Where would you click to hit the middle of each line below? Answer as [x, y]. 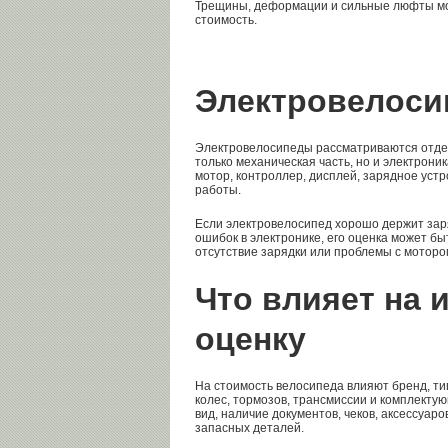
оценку [250, 339]
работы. [218, 190]
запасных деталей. [249, 428]
